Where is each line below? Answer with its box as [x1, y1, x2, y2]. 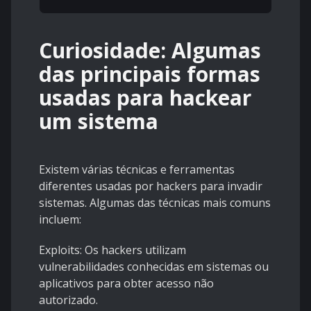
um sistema [39, 107, 158, 136]
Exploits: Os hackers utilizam [39, 242, 186, 258]
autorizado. [39, 292, 98, 308]
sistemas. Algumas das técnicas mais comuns [39, 195, 271, 211]
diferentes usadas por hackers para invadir [39, 178, 262, 194]
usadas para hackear [39, 83, 251, 112]
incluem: [39, 212, 81, 228]
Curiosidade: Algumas [39, 36, 261, 65]
